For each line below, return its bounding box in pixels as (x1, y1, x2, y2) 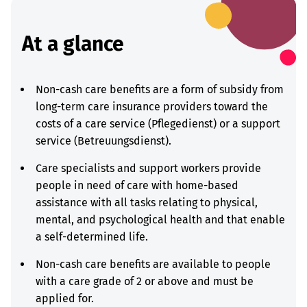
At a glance (22, 32, 124, 56)
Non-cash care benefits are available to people (36, 258, 271, 271)
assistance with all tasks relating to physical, (36, 196, 258, 209)
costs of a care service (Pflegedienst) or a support (36, 117, 280, 130)
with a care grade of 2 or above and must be (36, 275, 254, 288)
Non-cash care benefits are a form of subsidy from (36, 83, 284, 96)
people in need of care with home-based (36, 179, 238, 192)
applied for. (36, 292, 99, 305)
